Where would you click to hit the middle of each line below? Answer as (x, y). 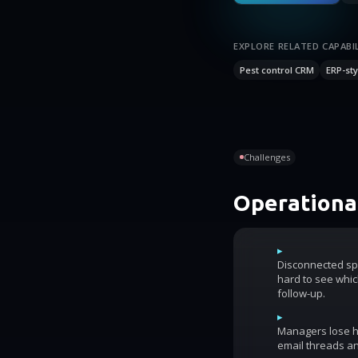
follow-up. (301, 293)
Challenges (267, 157)
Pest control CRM (276, 70)
